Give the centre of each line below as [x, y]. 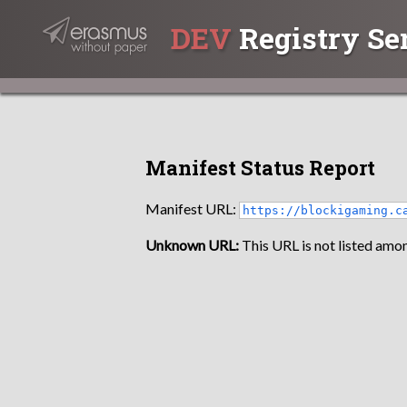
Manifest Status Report [260, 168]
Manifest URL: [192, 208]
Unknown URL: [192, 244]
